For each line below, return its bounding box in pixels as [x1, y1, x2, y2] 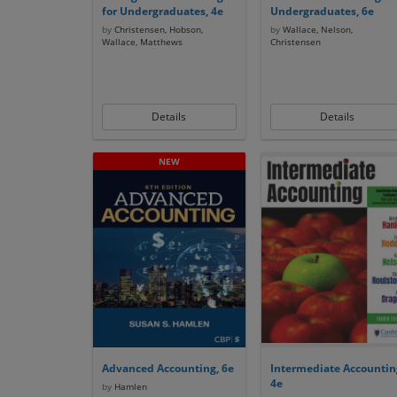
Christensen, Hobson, [111, 23, 203, 35]
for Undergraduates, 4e [101, 4, 223, 19]
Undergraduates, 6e [269, 4, 374, 19]
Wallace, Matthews [101, 35, 183, 48]
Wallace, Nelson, [279, 23, 353, 35]
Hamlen [111, 380, 147, 393]
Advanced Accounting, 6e [101, 361, 234, 376]
